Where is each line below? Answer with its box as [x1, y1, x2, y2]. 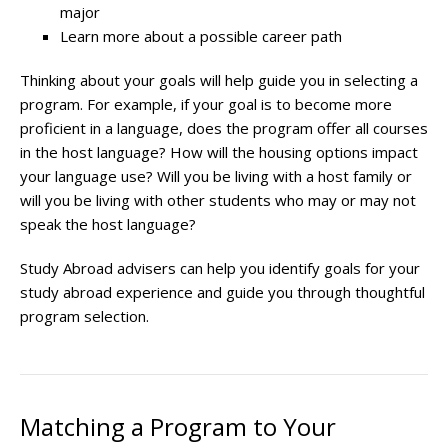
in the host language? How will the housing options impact [20, 142, 418, 163]
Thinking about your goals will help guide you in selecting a [20, 70, 418, 91]
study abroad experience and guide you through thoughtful [20, 282, 425, 303]
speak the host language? [20, 214, 200, 235]
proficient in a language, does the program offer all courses [20, 118, 428, 139]
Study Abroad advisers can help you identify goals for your [20, 258, 420, 279]
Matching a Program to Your [20, 410, 336, 444]
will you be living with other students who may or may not [20, 190, 416, 211]
